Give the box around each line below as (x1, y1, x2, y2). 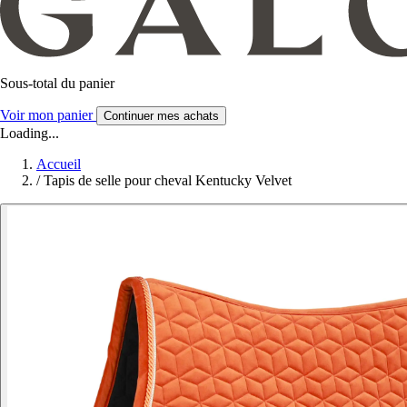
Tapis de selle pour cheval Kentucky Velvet (44, 173, 292, 189)
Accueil (36, 156, 81, 173)
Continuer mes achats (104, 109, 219, 124)
